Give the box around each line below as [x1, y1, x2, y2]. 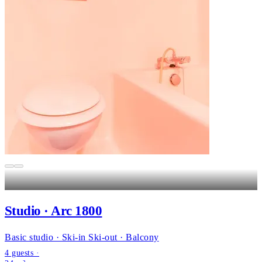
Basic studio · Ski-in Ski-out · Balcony [5, 232, 159, 242]
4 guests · [5, 248, 40, 257]
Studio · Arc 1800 [5, 203, 102, 218]
